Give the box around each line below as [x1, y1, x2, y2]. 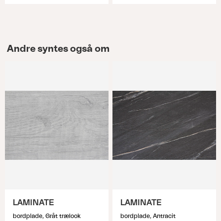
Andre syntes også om [6, 44, 110, 54]
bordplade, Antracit [120, 213, 176, 219]
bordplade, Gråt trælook [13, 213, 80, 219]
